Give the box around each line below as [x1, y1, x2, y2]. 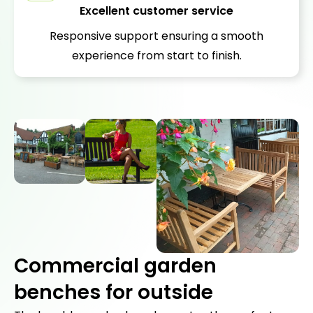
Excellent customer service [80, 3, 233, 19]
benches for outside [14, 278, 213, 306]
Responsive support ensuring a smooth [50, 28, 263, 44]
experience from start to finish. [71, 48, 242, 64]
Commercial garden [14, 252, 217, 279]
